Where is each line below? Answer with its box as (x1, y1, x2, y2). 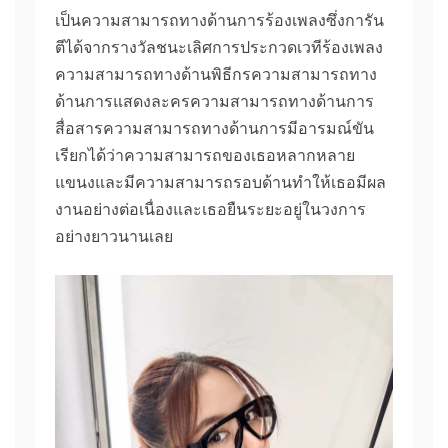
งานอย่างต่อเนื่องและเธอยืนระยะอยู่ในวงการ (55, 198, 366, 219)
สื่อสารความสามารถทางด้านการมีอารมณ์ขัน (55, 117, 374, 138)
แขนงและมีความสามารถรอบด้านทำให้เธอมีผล (55, 171, 386, 192)
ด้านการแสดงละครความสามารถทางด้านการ (55, 90, 374, 111)
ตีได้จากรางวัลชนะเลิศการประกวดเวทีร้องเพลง (55, 36, 383, 57)
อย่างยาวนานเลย (55, 225, 173, 246)
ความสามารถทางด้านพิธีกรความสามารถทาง (55, 63, 377, 84)
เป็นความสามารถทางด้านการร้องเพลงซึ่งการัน (55, 9, 384, 30)
